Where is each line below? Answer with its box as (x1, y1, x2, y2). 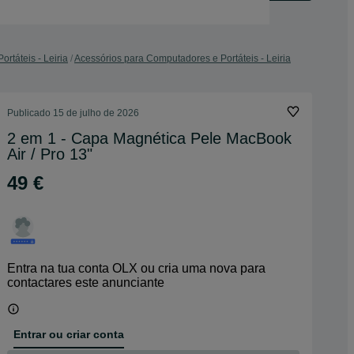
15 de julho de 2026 (53, 107, 139, 119)
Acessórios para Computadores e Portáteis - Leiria (74, 53, 291, 64)
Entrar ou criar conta (13, 327, 124, 341)
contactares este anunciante (7, 276, 164, 289)
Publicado (7, 107, 53, 119)
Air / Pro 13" (7, 145, 92, 163)
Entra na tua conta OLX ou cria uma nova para (7, 262, 265, 275)
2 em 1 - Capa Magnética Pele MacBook (7, 130, 292, 147)
